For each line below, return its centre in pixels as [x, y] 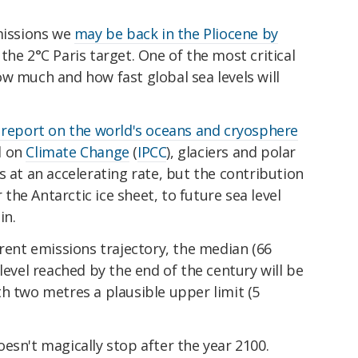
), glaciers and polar [231, 151]
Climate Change [78, 151]
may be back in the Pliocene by [176, 34]
